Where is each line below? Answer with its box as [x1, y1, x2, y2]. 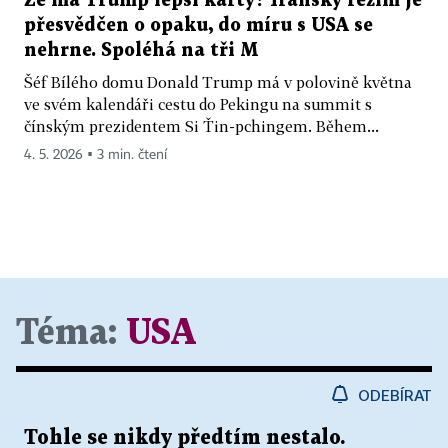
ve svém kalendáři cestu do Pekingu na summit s [24, 94, 372, 113]
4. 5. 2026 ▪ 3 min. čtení [24, 147, 167, 162]
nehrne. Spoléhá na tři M [24, 41, 259, 59]
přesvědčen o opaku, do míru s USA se [24, 16, 373, 34]
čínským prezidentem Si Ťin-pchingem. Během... [24, 116, 379, 135]
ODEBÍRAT [358, 385, 432, 404]
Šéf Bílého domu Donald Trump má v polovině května [24, 72, 412, 91]
